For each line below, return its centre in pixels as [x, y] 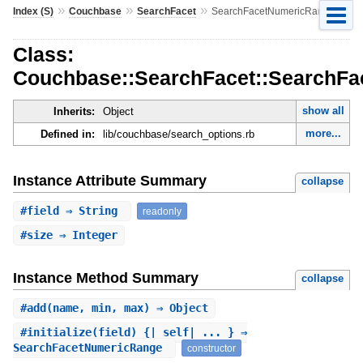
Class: [43, 54]
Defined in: [67, 135]
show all [323, 111]
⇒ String [91, 210]
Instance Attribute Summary [109, 180]
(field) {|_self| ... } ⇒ [169, 333]
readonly [162, 211]
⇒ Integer [85, 235]
